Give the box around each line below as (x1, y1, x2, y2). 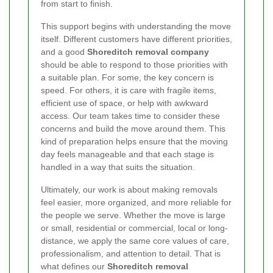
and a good (41, 46, 87, 57)
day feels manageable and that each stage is (41, 149, 214, 159)
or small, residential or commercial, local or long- (41, 222, 228, 233)
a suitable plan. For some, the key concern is (41, 72, 214, 82)
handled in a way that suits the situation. (41, 161, 195, 172)
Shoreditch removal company (87, 46, 209, 57)
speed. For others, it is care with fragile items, (41, 85, 216, 95)
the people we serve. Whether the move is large (41, 210, 225, 220)
